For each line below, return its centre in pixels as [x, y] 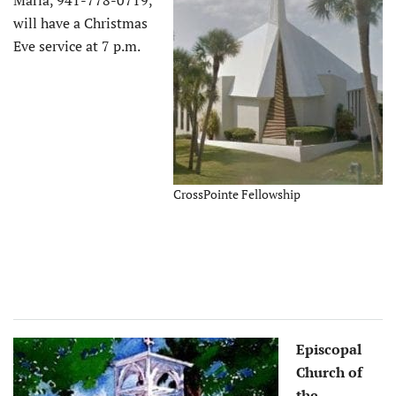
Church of [329, 372]
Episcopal [329, 349]
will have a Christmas [80, 23]
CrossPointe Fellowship [237, 194]
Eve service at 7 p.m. [77, 46]
